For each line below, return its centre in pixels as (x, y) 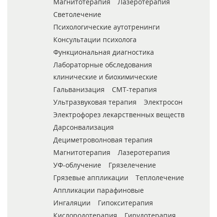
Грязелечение (132, 165)
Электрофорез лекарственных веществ (119, 115)
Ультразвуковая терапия (95, 102)
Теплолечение (160, 178)
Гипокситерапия (125, 203)
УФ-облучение (77, 165)
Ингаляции (72, 203)
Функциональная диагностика (104, 52)
